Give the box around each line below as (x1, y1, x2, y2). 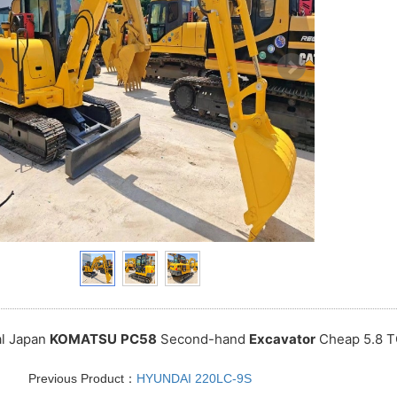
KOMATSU (49, 330, 117, 347)
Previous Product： (28, 370, 137, 385)
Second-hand (156, 330, 249, 347)
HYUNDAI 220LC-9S (136, 370, 253, 385)
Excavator (248, 330, 315, 347)
